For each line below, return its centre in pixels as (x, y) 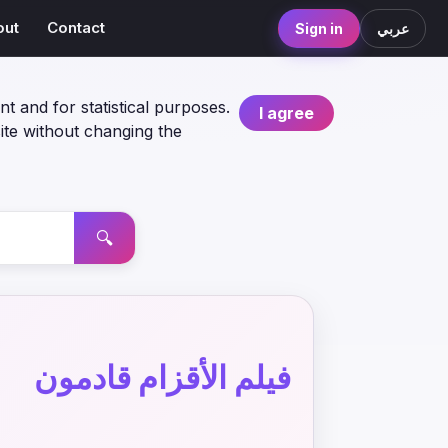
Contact (76, 27)
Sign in (319, 28)
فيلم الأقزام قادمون (162, 377)
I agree (286, 113)
